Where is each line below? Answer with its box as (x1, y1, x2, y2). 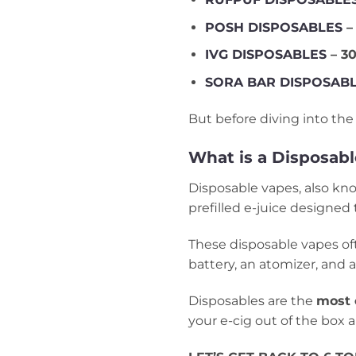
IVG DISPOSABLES (204, 47, 327, 63)
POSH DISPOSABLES (204, 19, 346, 35)
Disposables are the (188, 292, 316, 308)
